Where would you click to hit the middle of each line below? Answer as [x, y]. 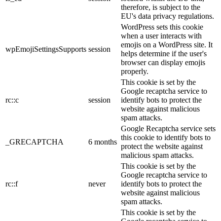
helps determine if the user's [164, 53]
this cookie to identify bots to [166, 137]
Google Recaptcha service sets [168, 128]
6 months [103, 142]
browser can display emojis [163, 62]
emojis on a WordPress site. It [167, 44]
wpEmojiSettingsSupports [46, 49]
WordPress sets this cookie [162, 27]
